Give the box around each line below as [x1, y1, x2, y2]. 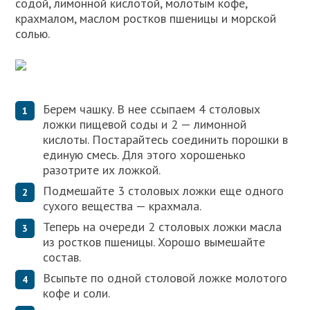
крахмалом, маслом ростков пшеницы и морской [15, 10, 277, 26]
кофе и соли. [43, 285, 111, 302]
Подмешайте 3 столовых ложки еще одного [43, 183, 284, 199]
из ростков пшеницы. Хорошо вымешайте [43, 234, 266, 250]
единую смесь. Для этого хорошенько [43, 147, 246, 163]
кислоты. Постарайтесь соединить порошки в [43, 131, 289, 148]
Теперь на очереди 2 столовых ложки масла [43, 219, 282, 235]
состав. [43, 249, 82, 266]
